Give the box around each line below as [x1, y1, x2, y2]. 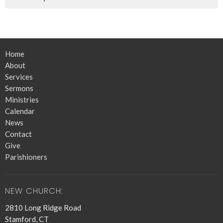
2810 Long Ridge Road [5, 203, 81, 212]
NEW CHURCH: [5, 185, 63, 197]
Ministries [5, 95, 39, 105]
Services [5, 72, 33, 82]
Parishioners [5, 152, 47, 162]
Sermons [5, 84, 33, 93]
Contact [5, 129, 32, 139]
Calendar [5, 107, 35, 116]
